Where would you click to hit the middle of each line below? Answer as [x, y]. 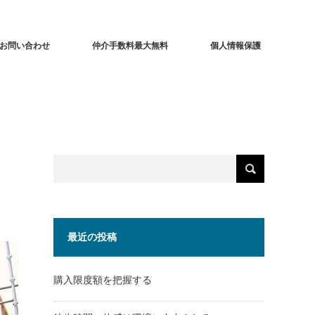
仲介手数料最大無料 [130, 46]
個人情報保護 [236, 46]
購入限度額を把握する [103, 280]
